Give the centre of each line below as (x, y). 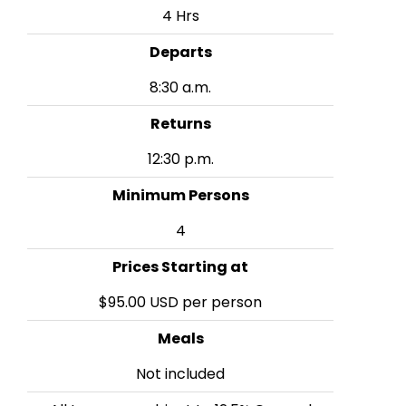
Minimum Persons (180, 196)
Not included (180, 374)
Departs (180, 53)
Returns (180, 124)
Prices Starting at (180, 267)
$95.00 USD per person (180, 303)
